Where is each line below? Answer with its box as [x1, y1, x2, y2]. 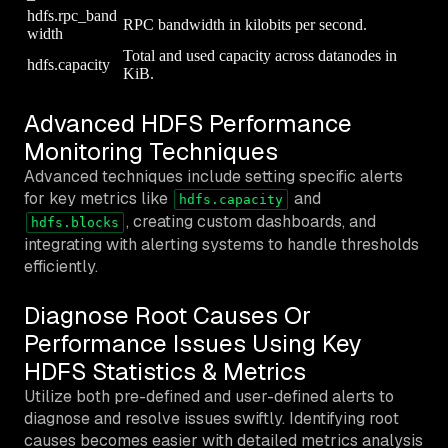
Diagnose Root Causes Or [24, 299, 311, 331]
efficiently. [24, 255, 98, 277]
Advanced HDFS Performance [24, 107, 352, 139]
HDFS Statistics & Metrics [24, 355, 306, 387]
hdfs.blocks [31, 214, 119, 230]
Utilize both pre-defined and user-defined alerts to [24, 385, 394, 407]
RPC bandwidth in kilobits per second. [123, 15, 367, 33]
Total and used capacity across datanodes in [123, 46, 397, 64]
